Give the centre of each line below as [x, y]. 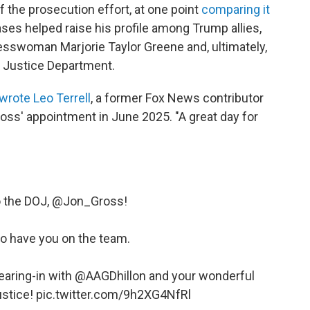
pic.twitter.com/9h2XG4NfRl [113, 295]
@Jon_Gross [88, 201]
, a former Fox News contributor [177, 98]
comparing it [236, 10]
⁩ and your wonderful [200, 276]
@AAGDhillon [110, 276]
